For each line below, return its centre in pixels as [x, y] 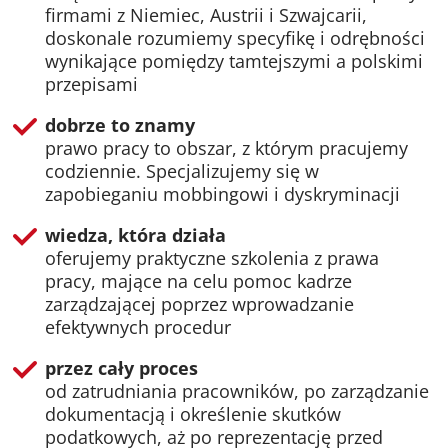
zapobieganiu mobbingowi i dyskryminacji [222, 193]
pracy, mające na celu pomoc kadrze [198, 280]
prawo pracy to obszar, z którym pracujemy [226, 147]
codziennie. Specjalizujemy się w [182, 170]
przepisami [91, 83]
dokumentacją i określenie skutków [193, 413]
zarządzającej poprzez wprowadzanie [199, 303]
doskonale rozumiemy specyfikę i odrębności [235, 37]
